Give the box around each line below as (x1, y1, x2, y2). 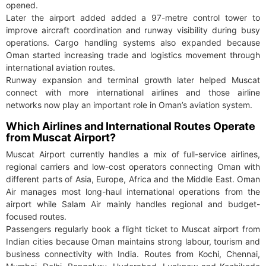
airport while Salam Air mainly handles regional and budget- (6, 199, 260, 210)
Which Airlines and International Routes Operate (6, 120, 255, 133)
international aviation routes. (6, 62, 115, 73)
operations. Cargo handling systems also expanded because (6, 37, 260, 48)
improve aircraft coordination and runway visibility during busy (6, 25, 260, 36)
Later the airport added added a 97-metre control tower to (6, 12, 260, 23)
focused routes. (6, 211, 66, 222)
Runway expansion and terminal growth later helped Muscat (6, 75, 260, 85)
